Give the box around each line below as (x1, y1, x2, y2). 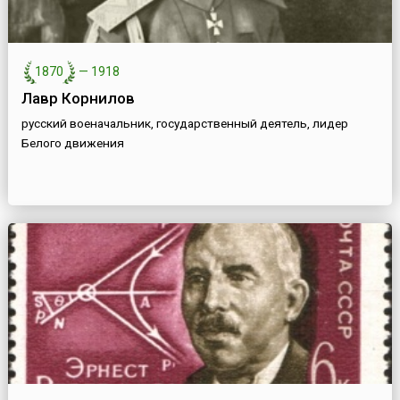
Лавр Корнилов (21, 89, 135, 108)
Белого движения (21, 136, 124, 151)
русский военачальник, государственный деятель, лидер (21, 116, 348, 131)
